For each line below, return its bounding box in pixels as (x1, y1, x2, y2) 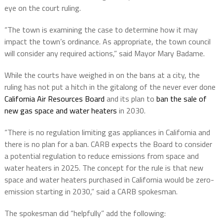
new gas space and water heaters (4, 105, 117, 117)
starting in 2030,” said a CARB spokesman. (36, 185, 178, 198)
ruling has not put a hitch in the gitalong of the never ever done (4, 81, 216, 93)
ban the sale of (156, 93, 207, 105)
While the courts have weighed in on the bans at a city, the (4, 69, 200, 81)
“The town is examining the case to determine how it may (4, 24, 198, 36)
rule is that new (151, 162, 203, 174)
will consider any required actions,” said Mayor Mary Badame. (4, 47, 205, 60)
